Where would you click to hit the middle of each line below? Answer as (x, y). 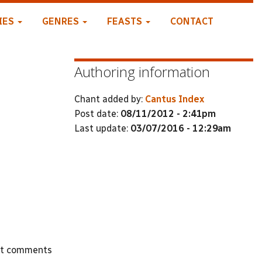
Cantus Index (175, 99)
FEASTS (125, 21)
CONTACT (192, 21)
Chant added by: (110, 99)
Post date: (97, 113)
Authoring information (142, 72)
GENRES (61, 21)
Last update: (102, 128)
